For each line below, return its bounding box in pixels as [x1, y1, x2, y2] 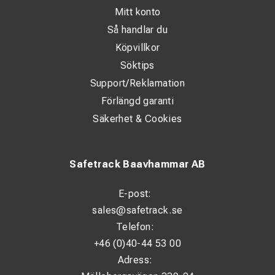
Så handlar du [107, 24, 168, 36]
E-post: [118, 188, 152, 199]
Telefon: [115, 221, 155, 233]
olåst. [12, 5, 36, 16]
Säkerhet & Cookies [93, 113, 182, 125]
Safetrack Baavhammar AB [69, 158, 206, 170]
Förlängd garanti [101, 95, 174, 107]
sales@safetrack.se [92, 204, 183, 216]
